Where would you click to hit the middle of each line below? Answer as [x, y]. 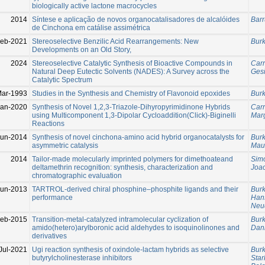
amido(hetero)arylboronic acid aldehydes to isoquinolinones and [136, 227]
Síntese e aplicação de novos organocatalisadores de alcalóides [136, 19]
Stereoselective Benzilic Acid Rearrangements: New [115, 41]
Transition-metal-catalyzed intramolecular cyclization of [120, 219]
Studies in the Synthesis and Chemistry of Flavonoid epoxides [131, 93]
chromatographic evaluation [77, 175]
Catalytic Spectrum [62, 80]
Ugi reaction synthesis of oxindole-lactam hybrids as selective [130, 249]
